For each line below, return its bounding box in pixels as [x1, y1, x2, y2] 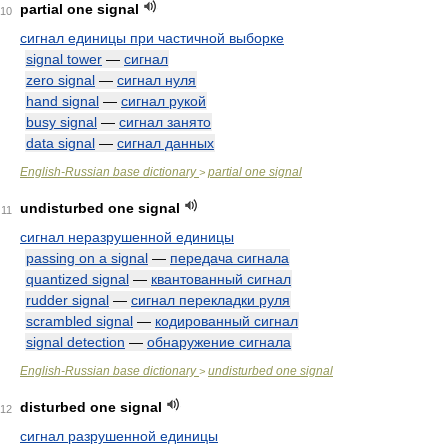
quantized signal [26, 271, 129, 287]
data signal [26, 135, 95, 151]
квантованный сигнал [151, 271, 291, 287]
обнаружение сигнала [147, 334, 291, 350]
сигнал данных [117, 135, 214, 151]
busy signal [26, 114, 97, 130]
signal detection [26, 334, 125, 350]
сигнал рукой [121, 93, 206, 109]
